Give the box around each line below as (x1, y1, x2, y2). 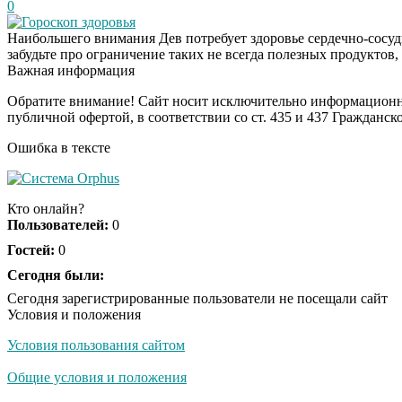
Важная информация (7, 62, 135, 78)
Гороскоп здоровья (22, 13, 135, 30)
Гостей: (7, 241, 55, 258)
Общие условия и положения (7, 369, 187, 385)
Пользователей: (7, 216, 109, 232)
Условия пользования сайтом (7, 336, 185, 353)
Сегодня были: (7, 267, 104, 283)
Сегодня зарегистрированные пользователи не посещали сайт (7, 290, 388, 306)
